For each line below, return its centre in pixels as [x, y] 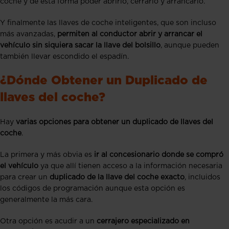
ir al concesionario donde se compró [159, 155]
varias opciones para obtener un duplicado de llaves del [114, 122]
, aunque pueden [190, 45]
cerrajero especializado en [143, 221]
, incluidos [202, 177]
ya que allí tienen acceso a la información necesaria [130, 166]
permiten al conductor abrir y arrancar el [130, 34]
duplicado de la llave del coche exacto [117, 177]
